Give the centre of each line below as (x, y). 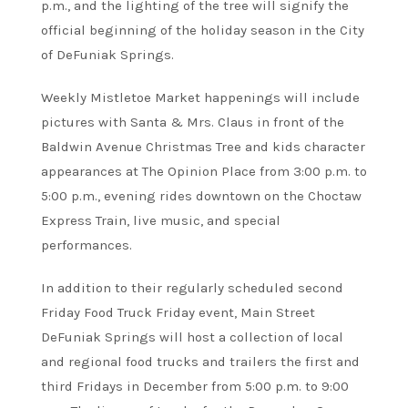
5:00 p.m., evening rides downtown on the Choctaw (201, 196)
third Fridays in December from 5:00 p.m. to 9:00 (195, 387)
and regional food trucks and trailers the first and (200, 362)
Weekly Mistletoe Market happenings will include (200, 98)
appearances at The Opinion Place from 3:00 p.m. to (204, 172)
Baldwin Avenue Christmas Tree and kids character (203, 147)
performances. (87, 245)
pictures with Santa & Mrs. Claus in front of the (193, 122)
